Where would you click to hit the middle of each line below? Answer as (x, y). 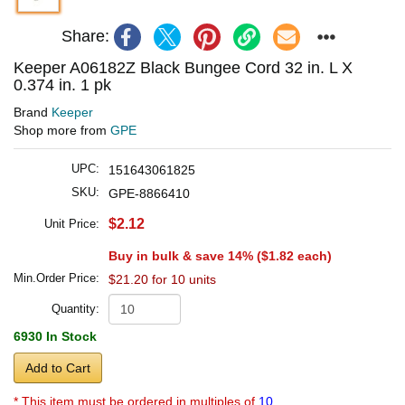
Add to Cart (58, 367)
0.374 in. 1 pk (62, 85)
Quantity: (75, 308)
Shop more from (62, 130)
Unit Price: (72, 223)
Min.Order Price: (57, 278)
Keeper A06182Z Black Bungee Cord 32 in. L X (183, 67)
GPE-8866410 (149, 193)
